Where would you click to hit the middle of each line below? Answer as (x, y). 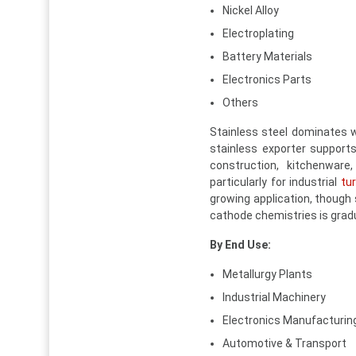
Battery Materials (267, 56)
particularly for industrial (275, 182)
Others (240, 102)
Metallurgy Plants (267, 274)
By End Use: (240, 244)
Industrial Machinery (274, 297)
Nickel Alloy (251, 10)
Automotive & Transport (284, 343)
